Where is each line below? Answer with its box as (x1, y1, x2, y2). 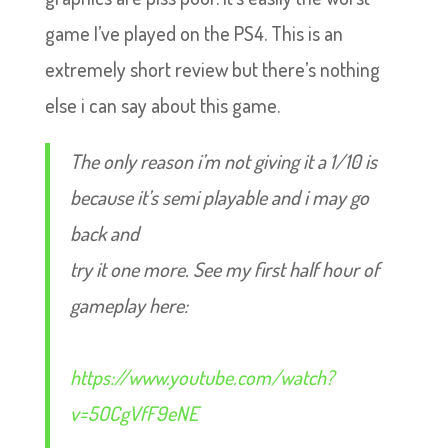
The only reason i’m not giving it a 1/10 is (69, 148, 377, 174)
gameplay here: (69, 292, 188, 318)
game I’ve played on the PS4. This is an (44, 20, 343, 46)
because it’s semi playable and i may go (69, 184, 369, 210)
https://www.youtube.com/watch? (69, 364, 334, 390)
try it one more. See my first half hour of (69, 256, 379, 282)
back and (69, 220, 139, 246)
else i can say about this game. (44, 92, 280, 118)
